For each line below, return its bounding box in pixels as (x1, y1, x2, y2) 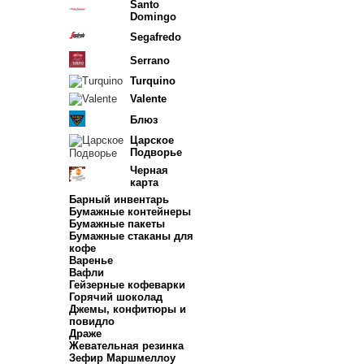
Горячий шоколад (69, 291, 162, 303)
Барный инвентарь (69, 193, 169, 206)
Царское (130, 134, 174, 146)
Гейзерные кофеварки (69, 279, 185, 291)
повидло (69, 315, 115, 327)
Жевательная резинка (69, 340, 184, 352)
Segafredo (130, 31, 181, 43)
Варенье (69, 254, 113, 266)
